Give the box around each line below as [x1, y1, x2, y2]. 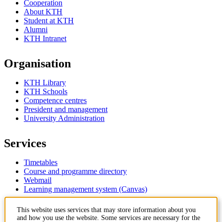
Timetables [24, 158, 57, 166]
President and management [24, 105, 108, 113]
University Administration [24, 113, 105, 122]
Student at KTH [24, 16, 74, 25]
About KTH [24, 7, 62, 16]
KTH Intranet [24, 34, 66, 43]
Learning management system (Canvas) [24, 184, 147, 193]
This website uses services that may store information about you [17, 206, 196, 214]
